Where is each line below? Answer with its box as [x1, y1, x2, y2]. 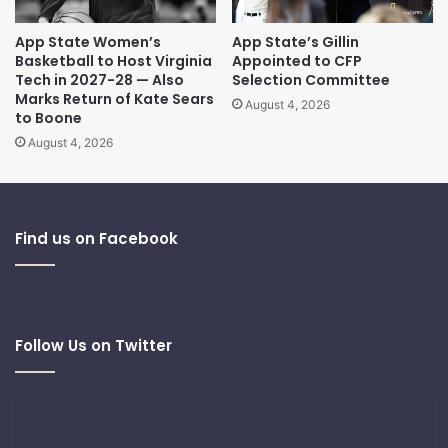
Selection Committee [232, 70, 390, 91]
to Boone [15, 108, 82, 129]
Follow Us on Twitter [15, 335, 172, 357]
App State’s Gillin [232, 32, 359, 53]
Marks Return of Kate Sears [15, 89, 214, 110]
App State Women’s [15, 32, 161, 53]
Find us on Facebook [15, 228, 178, 250]
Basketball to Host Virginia [15, 51, 212, 72]
